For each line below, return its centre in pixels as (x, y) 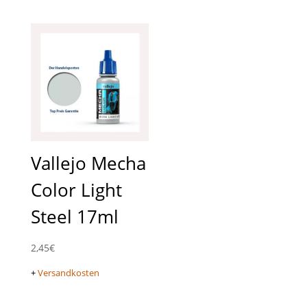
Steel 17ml (74, 217)
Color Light (76, 190)
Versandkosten (68, 273)
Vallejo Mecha (88, 163)
